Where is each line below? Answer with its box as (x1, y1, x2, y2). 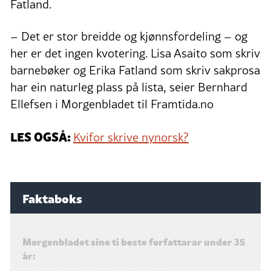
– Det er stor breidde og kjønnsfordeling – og (10, 27, 247, 45)
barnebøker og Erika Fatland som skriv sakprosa (10, 61, 260, 79)
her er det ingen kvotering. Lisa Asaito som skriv (10, 44, 260, 62)
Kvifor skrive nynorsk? (73, 128, 189, 146)
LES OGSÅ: (10, 126, 73, 145)
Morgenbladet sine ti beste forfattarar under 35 (22, 233, 245, 249)
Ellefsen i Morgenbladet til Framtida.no (10, 95, 214, 113)
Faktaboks (22, 188, 82, 207)
